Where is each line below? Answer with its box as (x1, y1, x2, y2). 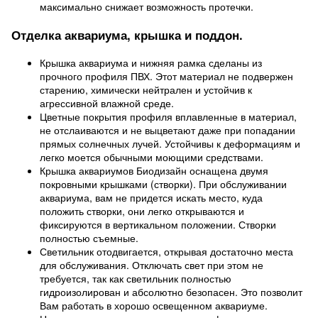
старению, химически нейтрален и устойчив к (40, 82, 252, 97)
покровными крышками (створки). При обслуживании (40, 177, 287, 191)
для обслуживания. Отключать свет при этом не (40, 258, 263, 272)
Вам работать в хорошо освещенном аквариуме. (40, 298, 268, 312)
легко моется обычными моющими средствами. (40, 150, 263, 164)
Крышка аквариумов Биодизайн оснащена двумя (40, 163, 268, 177)
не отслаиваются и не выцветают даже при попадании (40, 123, 295, 137)
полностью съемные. (40, 231, 138, 245)
